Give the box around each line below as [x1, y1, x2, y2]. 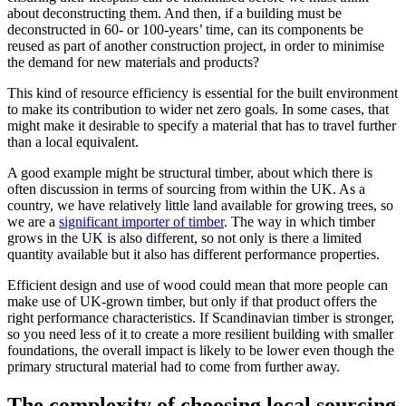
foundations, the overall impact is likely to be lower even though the [7, 343, 394, 359]
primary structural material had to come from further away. [7, 359, 340, 375]
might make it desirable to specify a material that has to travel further [7, 118, 396, 134]
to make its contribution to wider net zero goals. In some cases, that [7, 101, 389, 118]
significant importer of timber [59, 214, 224, 230]
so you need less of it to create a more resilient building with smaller [7, 326, 393, 343]
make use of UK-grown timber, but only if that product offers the [7, 294, 377, 310]
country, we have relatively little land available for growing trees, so [7, 198, 393, 214]
